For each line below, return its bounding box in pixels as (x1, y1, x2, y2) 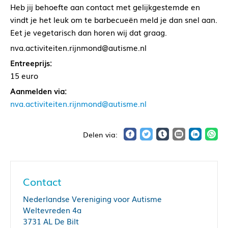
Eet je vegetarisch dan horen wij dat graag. (10, 26, 167, 38)
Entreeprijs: (10, 57, 52, 69)
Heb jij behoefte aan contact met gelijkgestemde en (10, 1, 200, 13)
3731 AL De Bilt (23, 215, 79, 227)
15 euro (10, 70, 38, 81)
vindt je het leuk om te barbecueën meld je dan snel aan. (10, 14, 217, 25)
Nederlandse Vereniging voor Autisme (23, 193, 162, 205)
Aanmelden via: (10, 85, 67, 97)
